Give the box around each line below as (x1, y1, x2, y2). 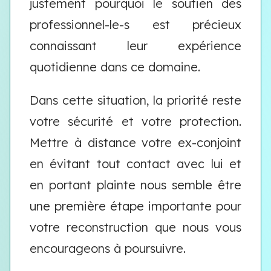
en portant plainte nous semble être (30, 177, 241, 192)
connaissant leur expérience (30, 38, 241, 53)
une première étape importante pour (30, 198, 241, 214)
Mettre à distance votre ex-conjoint (30, 135, 241, 150)
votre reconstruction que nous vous (30, 220, 241, 235)
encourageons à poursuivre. (30, 241, 186, 256)
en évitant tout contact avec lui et (30, 156, 241, 171)
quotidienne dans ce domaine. (30, 59, 200, 74)
